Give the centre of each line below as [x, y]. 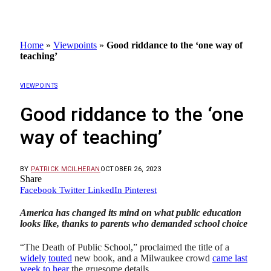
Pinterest [141, 190]
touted [60, 258]
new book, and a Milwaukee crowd [142, 258]
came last [230, 258]
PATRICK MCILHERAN [66, 169]
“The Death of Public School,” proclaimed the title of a [125, 247]
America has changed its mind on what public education [131, 213]
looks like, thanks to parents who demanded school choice [134, 224]
